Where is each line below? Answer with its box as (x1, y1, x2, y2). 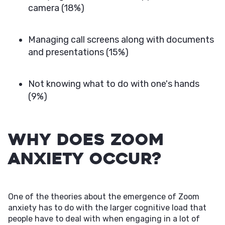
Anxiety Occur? (8, 148, 162, 169)
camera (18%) (28, 3, 84, 14)
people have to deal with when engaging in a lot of (8, 214, 200, 223)
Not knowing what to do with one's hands (28, 78, 199, 89)
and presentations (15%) (28, 47, 129, 58)
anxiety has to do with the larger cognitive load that (8, 203, 206, 212)
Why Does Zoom (8, 129, 164, 150)
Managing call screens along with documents (28, 34, 214, 45)
